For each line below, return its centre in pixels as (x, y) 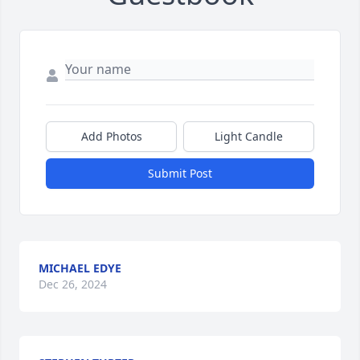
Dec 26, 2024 (73, 284)
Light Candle (249, 137)
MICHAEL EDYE (80, 268)
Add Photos (111, 137)
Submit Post (180, 174)
